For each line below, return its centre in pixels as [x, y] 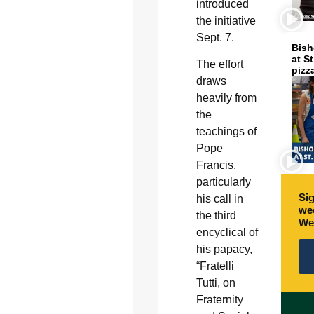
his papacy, [224, 250]
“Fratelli [215, 266]
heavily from [226, 98]
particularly [223, 182]
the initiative [226, 21]
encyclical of [227, 233]
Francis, [216, 165]
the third [216, 216]
